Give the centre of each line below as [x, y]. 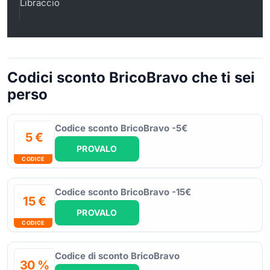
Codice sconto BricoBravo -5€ [121, 128]
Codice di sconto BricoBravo [117, 256]
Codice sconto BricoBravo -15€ [123, 192]
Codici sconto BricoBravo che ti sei [131, 77]
